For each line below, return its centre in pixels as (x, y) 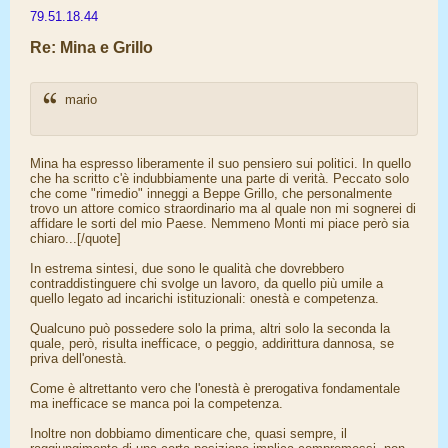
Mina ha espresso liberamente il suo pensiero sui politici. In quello (220, 163)
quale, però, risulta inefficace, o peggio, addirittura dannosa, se (212, 343)
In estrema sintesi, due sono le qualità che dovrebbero (187, 268)
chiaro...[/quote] (75, 238)
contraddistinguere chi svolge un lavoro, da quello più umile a (206, 283)
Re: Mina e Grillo (91, 47)
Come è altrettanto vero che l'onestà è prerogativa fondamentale (215, 388)
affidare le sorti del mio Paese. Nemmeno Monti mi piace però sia (219, 223)
